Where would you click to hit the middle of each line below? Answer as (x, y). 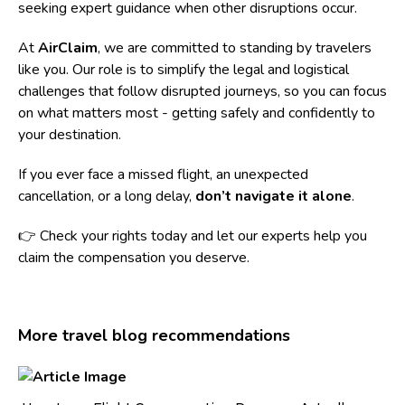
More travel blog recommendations (154, 335)
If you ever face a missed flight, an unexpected (163, 174)
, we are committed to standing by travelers (235, 47)
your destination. (70, 134)
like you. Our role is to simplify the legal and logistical (184, 69)
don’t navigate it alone (273, 196)
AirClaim (68, 47)
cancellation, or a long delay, (107, 196)
